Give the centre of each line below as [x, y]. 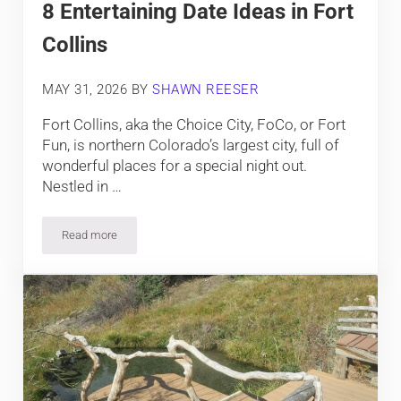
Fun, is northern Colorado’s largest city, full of [191, 145]
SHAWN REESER [206, 89]
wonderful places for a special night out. [175, 165]
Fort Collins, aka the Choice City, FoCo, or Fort [194, 124]
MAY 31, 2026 [85, 89]
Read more [90, 235]
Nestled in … [82, 186]
